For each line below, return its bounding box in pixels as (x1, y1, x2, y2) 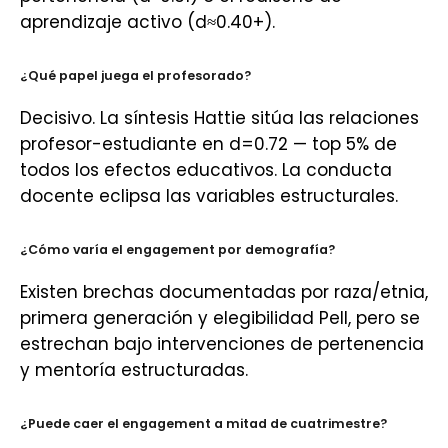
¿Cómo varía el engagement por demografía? (20, 241, 335, 258)
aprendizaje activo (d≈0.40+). (20, 10, 275, 34)
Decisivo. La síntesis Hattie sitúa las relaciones (20, 106, 419, 130)
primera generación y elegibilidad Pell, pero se (20, 306, 420, 330)
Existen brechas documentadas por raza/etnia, (20, 280, 428, 304)
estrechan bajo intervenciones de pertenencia (20, 332, 424, 356)
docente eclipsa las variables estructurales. (20, 184, 398, 208)
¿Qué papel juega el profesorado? (20, 67, 251, 84)
